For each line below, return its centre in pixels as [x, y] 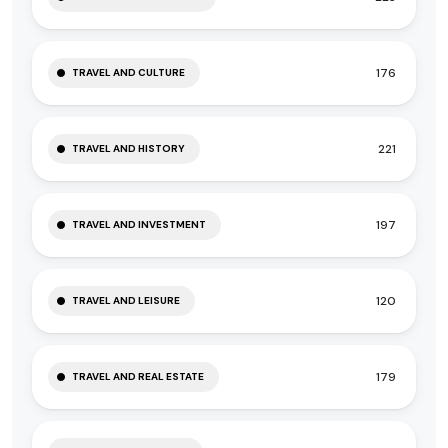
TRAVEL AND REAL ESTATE [138, 376]
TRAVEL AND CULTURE [128, 72]
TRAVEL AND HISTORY [128, 148]
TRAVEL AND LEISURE [126, 300]
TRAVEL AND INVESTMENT [139, 224]
